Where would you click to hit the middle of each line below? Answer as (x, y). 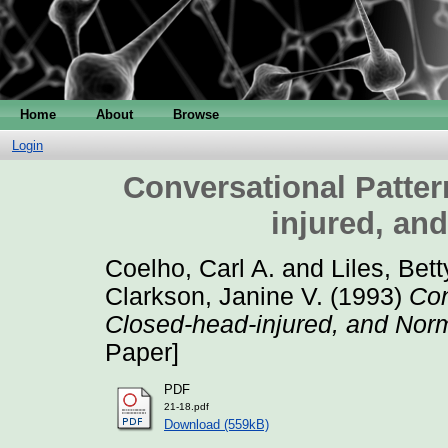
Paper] (142, 352)
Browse (196, 114)
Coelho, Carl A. (190, 268)
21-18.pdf (186, 407)
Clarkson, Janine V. (214, 296)
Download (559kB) (216, 425)
